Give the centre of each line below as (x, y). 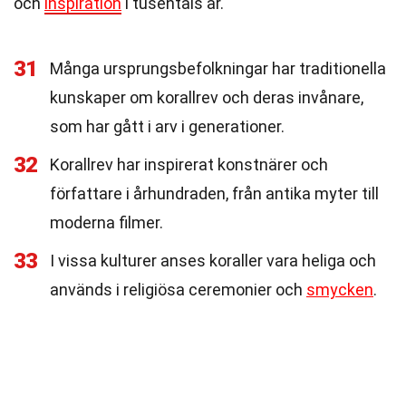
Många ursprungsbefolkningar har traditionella (218, 68)
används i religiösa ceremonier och (178, 290)
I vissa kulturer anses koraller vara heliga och (213, 261)
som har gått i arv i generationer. (167, 126)
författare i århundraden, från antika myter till (214, 193)
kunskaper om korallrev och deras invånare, (207, 97)
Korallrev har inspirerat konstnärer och (189, 164)
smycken (340, 290)
